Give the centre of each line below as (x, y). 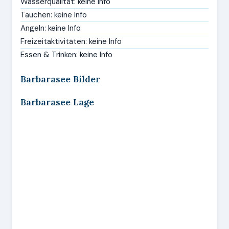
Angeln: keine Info (51, 28)
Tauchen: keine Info (54, 15)
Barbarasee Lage (57, 102)
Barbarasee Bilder (60, 79)
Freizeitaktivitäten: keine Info (71, 41)
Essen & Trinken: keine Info (66, 55)
